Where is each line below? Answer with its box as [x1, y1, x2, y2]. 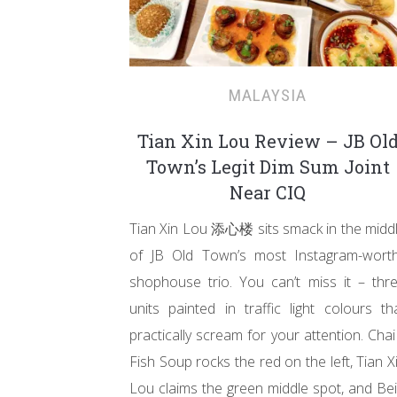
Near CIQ [230, 181, 306, 204]
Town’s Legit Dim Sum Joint [145, 155, 390, 178]
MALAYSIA [229, 85, 307, 105]
